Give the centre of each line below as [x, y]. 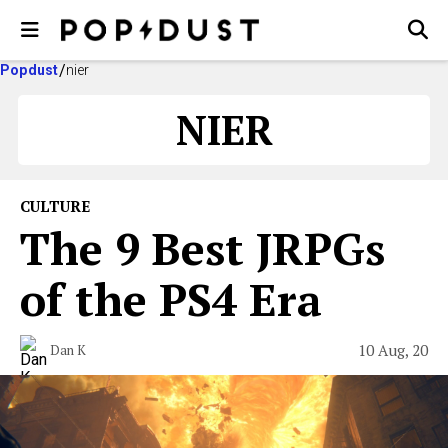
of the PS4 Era [171, 299]
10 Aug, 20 [393, 349]
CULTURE [55, 206]
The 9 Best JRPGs [202, 248]
